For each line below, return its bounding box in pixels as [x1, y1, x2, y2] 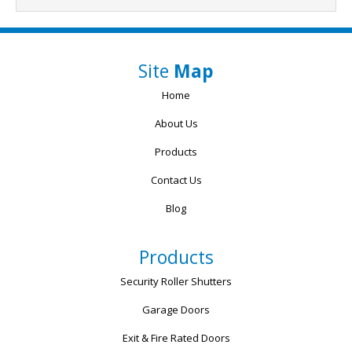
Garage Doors [142, 302, 210, 317]
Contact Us [150, 172, 202, 187]
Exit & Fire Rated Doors [122, 330, 230, 345]
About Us [154, 115, 198, 130]
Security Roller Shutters [120, 273, 232, 288]
